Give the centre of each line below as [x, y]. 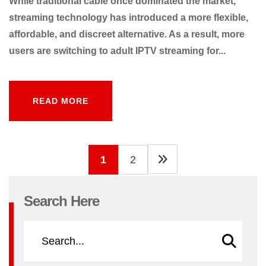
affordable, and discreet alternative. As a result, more [127, 34]
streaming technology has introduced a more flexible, [129, 17]
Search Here [61, 201]
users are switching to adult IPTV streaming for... [117, 50]
